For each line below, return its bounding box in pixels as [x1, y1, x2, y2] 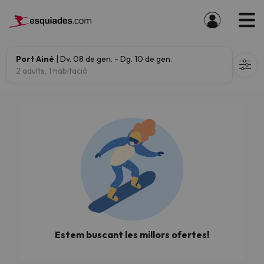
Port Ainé [16, 54, 54, 64]
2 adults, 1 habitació [16, 65, 88, 76]
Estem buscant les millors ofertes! [55, 229, 209, 240]
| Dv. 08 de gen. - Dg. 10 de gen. [54, 54, 172, 64]
